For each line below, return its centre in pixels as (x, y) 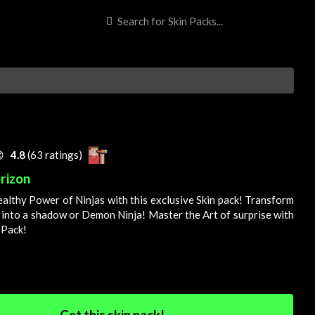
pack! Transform (255, 200)
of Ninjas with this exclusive (128, 200)
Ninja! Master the (159, 215)
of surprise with (256, 215)
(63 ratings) (56, 155)
